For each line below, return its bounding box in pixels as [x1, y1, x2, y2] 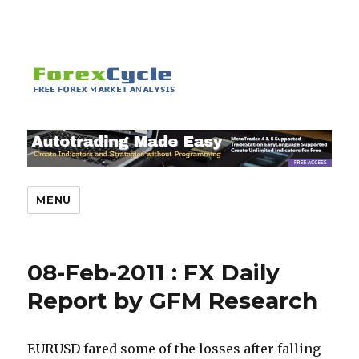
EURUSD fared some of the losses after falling [27, 341, 321, 357]
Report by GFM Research [27, 287, 318, 315]
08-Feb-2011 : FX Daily [27, 259, 280, 287]
